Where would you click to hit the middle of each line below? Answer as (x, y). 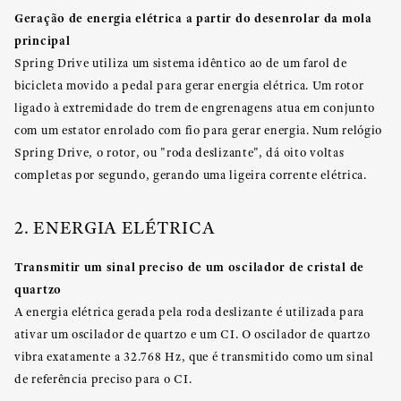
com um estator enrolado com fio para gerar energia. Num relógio (199, 130)
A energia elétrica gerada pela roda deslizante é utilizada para (190, 311)
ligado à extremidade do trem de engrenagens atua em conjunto (195, 107)
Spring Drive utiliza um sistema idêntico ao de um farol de (181, 63)
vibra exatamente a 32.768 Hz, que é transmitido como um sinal (194, 356)
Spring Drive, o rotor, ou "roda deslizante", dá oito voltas (179, 152)
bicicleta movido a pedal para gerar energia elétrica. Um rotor (189, 85)
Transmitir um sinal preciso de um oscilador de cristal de (189, 266)
